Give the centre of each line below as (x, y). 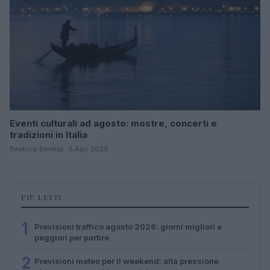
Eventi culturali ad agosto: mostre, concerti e (113, 123)
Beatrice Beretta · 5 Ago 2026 (59, 149)
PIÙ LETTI (42, 197)
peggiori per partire (72, 237)
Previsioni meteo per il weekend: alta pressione (127, 261)
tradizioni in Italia (49, 134)
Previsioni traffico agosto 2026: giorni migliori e (128, 226)
